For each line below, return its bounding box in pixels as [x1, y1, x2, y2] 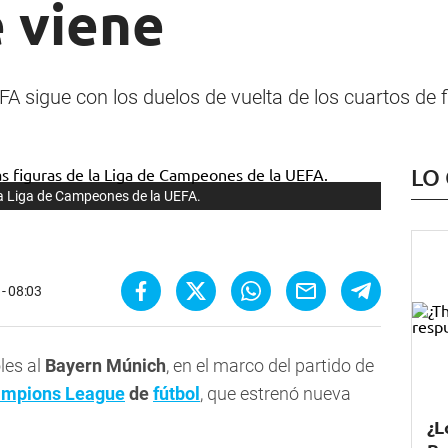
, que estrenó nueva [200, 383, 351, 405]
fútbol [153, 383, 200, 405]
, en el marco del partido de [166, 355, 374, 377]
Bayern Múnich [45, 355, 166, 377]
